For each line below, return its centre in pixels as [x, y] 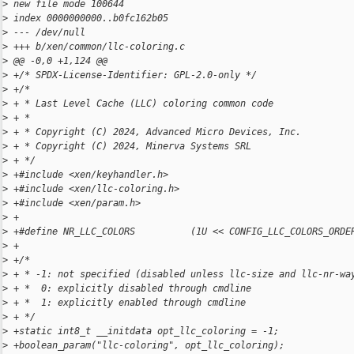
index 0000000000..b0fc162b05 [88, 19]
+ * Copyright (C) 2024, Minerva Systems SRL [130, 147]
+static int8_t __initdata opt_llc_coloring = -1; [143, 331]
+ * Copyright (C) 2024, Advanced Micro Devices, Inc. [154, 132]
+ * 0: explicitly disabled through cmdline [130, 289]
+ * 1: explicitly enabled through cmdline [127, 303]
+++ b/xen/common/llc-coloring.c [96, 47]
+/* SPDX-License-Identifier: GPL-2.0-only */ [132, 75]
